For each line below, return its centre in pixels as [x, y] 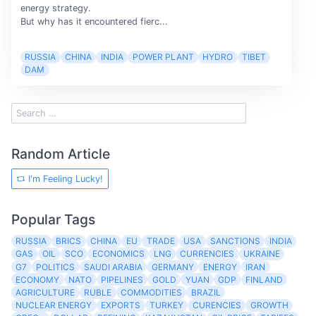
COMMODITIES [151, 292]
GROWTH [269, 305]
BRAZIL [206, 292]
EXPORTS [121, 305]
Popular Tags [53, 219]
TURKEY [166, 305]
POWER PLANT [163, 57]
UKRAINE [262, 254]
